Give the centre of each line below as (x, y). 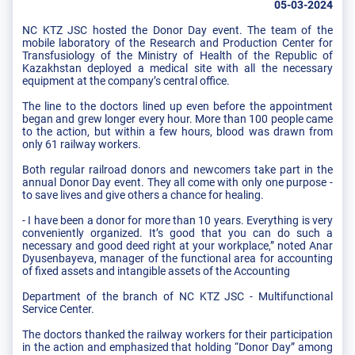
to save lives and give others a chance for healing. (143, 195)
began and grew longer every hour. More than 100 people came (177, 118)
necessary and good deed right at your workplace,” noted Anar (177, 245)
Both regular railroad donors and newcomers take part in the (177, 169)
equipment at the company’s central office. (126, 80)
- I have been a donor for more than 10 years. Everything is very (177, 220)
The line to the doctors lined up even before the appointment (177, 106)
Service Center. (58, 309)
